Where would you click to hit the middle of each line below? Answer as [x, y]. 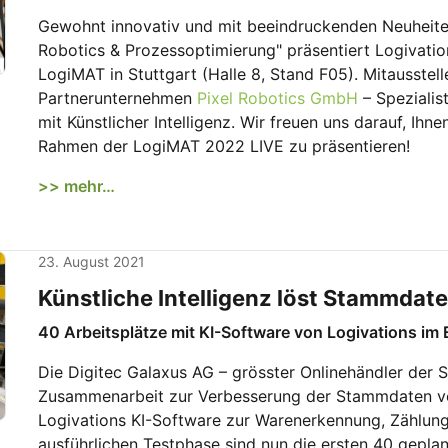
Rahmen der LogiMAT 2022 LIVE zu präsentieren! [224, 146]
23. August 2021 [91, 261]
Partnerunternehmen [117, 98]
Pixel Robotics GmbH [277, 98]
